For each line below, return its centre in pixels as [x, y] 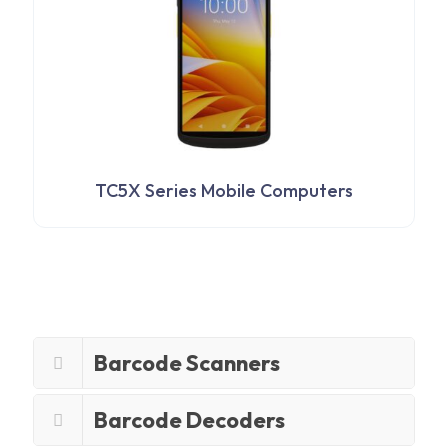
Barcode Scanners [187, 363]
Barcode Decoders [189, 420]
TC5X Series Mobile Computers [224, 191]
